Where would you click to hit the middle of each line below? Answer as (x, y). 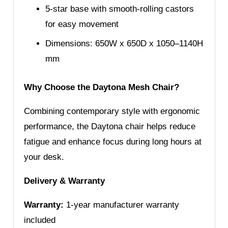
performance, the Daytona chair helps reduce (109, 126)
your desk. (44, 157)
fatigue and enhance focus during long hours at (112, 141)
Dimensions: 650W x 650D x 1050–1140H (124, 44)
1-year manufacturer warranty (121, 205)
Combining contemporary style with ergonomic (112, 111)
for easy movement (82, 24)
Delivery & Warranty (64, 181)
